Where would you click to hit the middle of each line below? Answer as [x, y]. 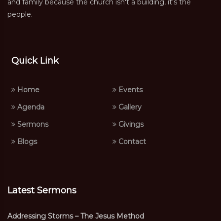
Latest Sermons [42, 190]
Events [129, 90]
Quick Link [35, 61]
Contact [131, 142]
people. [20, 14]
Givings [130, 124]
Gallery [129, 107]
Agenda [30, 107]
